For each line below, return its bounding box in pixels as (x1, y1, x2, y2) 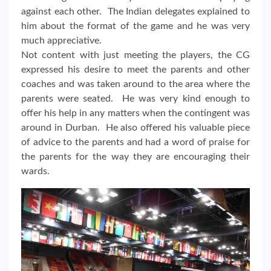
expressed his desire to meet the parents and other (21, 64, 250, 74)
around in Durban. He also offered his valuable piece (21, 122, 250, 132)
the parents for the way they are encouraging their (21, 151, 250, 162)
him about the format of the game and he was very (21, 21, 250, 31)
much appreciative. (21, 35, 102, 45)
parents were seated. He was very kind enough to (21, 93, 250, 103)
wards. (21, 166, 50, 176)
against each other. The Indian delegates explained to (21, 6, 250, 16)
